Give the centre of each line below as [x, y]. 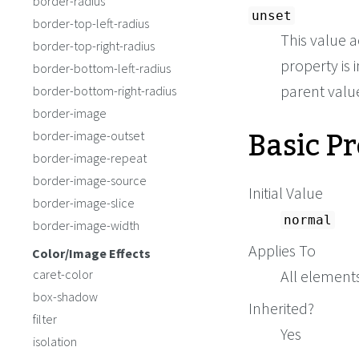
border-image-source [90, 180]
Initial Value [286, 193]
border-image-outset [89, 135]
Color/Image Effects [91, 253]
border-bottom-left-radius [102, 68]
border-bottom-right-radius [105, 91]
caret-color [63, 274]
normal [308, 220]
